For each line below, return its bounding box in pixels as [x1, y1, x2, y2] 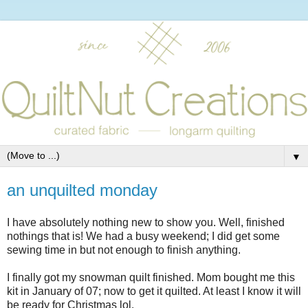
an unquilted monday [7, 180, 157, 199]
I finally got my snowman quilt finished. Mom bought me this [7, 272, 295, 284]
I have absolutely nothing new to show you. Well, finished [7, 217, 285, 229]
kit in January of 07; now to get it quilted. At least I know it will [7, 285, 301, 298]
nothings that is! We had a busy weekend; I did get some [7, 230, 280, 243]
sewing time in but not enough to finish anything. [7, 244, 241, 256]
